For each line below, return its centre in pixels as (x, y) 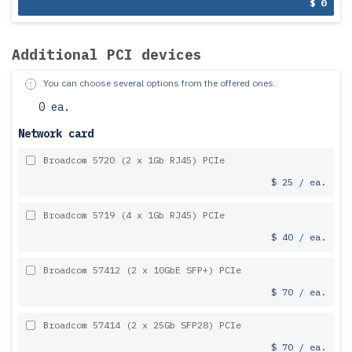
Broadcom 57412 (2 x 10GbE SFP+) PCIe (142, 270)
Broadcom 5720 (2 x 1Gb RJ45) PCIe (134, 160)
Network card (56, 134)
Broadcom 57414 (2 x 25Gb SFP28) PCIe (142, 325)
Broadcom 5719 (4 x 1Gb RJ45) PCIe (134, 215)
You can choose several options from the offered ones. (159, 83)
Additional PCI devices (107, 55)
